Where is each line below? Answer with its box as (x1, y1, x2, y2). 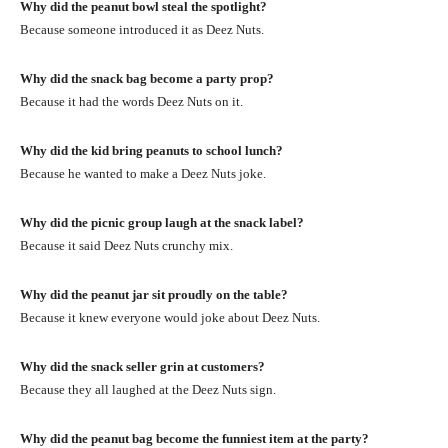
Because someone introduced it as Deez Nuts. (20, 21, 264, 37)
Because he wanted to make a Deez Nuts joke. (20, 165, 266, 181)
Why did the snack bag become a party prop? (20, 70, 274, 86)
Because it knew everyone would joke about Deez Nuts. (20, 309, 320, 325)
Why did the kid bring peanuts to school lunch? (20, 142, 283, 158)
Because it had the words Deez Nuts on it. (20, 93, 243, 109)
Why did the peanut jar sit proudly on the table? (20, 286, 288, 302)
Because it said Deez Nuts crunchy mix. (20, 237, 233, 253)
